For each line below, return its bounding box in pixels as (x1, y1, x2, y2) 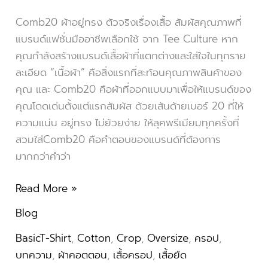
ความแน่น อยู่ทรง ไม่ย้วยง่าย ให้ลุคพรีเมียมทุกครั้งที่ (15, 115, 239, 131)
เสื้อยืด (158, 246, 187, 263)
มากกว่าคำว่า (15, 148, 71, 165)
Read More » (15, 180, 77, 196)
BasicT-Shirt (15, 230, 71, 246)
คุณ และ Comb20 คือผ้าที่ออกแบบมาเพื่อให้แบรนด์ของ (15, 81, 251, 98)
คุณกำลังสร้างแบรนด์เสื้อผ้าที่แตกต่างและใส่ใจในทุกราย (15, 48, 246, 64)
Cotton (77, 230, 111, 246)
